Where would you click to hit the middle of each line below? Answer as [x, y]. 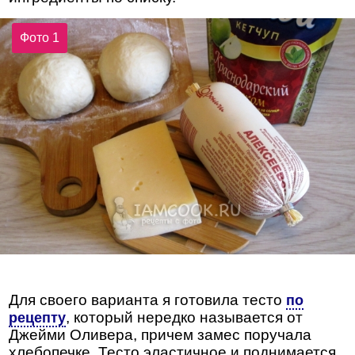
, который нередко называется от [185, 318]
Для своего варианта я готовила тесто [148, 300]
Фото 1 [40, 38]
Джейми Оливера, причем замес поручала [160, 335]
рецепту [38, 318]
